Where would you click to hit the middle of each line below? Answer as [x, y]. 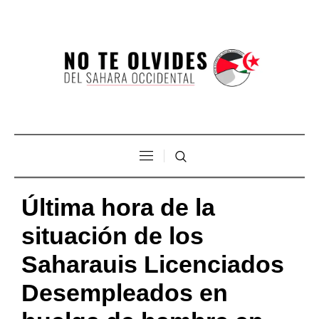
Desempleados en [125, 292]
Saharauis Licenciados [153, 264]
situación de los [113, 235]
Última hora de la [118, 207]
